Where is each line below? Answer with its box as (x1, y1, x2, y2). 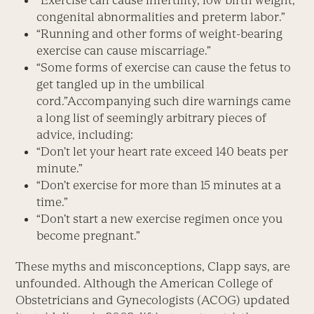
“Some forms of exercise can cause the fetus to (36, 60, 292, 75)
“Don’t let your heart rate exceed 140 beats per (36, 144, 289, 159)
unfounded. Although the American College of (15, 276, 273, 291)
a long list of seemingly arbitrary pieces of (36, 111, 267, 125)
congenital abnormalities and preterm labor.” (36, 10, 286, 25)
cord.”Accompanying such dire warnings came (36, 94, 292, 109)
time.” (36, 195, 69, 210)
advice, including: (36, 128, 134, 142)
